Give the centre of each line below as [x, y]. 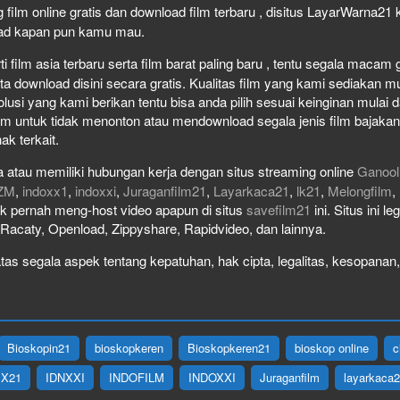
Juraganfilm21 [165, 190]
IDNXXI [65, 377]
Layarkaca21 [251, 190]
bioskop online [332, 347]
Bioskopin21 [39, 347]
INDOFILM [137, 377]
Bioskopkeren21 [229, 347]
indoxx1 [45, 190]
